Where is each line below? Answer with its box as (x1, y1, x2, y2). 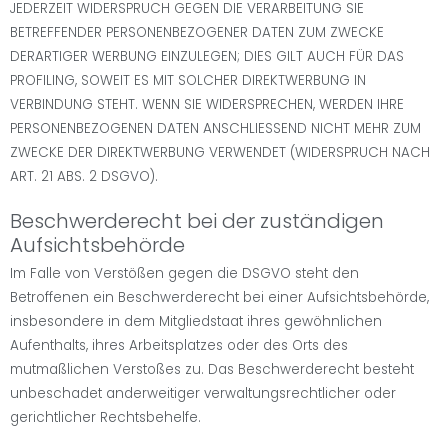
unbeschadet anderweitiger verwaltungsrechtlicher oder (10, 384, 396, 404)
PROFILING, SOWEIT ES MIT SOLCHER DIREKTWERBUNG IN (10, 71, 366, 91)
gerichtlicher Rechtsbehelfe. (10, 408, 201, 428)
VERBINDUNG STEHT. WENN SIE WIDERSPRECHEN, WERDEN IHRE (10, 95, 404, 115)
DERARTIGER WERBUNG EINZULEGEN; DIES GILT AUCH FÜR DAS (10, 47, 404, 67)
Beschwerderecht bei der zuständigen (10, 207, 384, 236)
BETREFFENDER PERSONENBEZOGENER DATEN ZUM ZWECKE (10, 23, 384, 43)
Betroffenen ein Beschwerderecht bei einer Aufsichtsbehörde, (10, 288, 429, 308)
